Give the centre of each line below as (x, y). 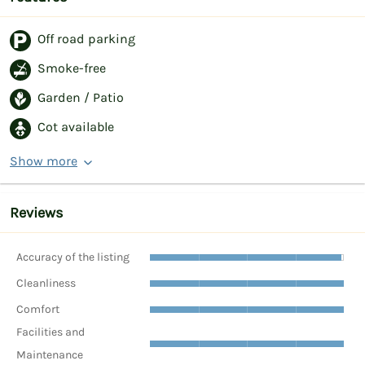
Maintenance (50, 355)
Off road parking (86, 39)
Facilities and (51, 332)
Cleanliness (46, 283)
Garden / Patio (81, 98)
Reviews (36, 213)
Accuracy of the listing (73, 257)
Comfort (38, 309)
